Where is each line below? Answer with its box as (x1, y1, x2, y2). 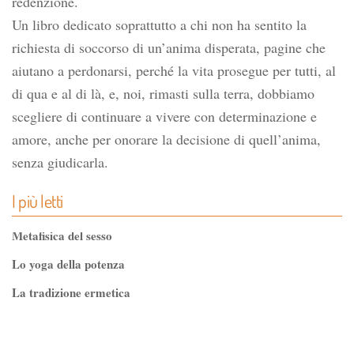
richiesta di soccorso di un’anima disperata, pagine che (12, 38, 326, 57)
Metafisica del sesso (12, 227, 112, 244)
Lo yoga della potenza (12, 255, 125, 273)
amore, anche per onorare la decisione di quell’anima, (12, 130, 321, 149)
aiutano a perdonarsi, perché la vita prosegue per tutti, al (12, 61, 336, 80)
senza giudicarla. (12, 153, 108, 171)
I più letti (12, 190, 63, 212)
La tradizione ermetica (12, 284, 130, 301)
